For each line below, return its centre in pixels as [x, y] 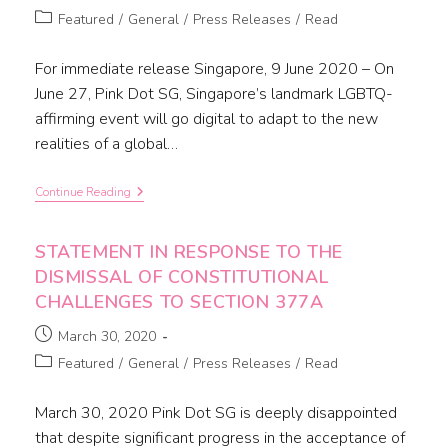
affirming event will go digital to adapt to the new [206, 119]
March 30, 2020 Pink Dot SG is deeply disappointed [215, 413]
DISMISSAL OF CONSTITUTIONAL [181, 277]
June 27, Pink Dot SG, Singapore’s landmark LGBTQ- [213, 94]
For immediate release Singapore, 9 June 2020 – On [214, 69]
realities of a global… [106, 144]
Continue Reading [82, 192]
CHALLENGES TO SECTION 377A [179, 302]
